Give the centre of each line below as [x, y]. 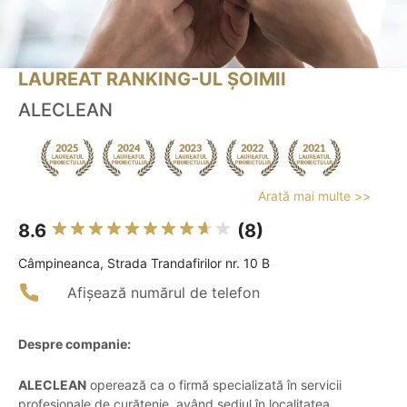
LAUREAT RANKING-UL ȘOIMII [152, 79]
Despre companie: [74, 344]
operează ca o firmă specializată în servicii [214, 385]
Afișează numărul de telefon [164, 293]
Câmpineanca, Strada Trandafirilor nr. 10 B [144, 263]
